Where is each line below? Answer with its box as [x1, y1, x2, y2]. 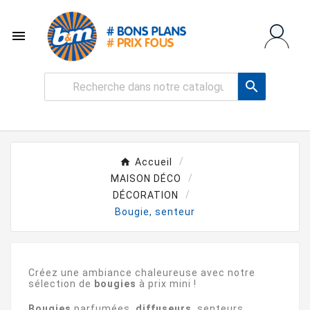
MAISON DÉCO [110, 172, 181, 184]
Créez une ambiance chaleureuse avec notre [28, 266, 255, 278]
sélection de [28, 277, 94, 289]
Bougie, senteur [115, 206, 195, 217]
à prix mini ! [136, 277, 197, 289]
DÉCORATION [113, 189, 179, 201]
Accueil [134, 156, 172, 167]
